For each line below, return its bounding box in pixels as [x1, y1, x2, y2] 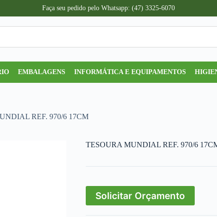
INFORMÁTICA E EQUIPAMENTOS [74, 68, 186, 76]
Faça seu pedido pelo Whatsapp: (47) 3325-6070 [42, 4, 175, 12]
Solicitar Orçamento [95, 190, 185, 202]
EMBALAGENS [18, 68, 66, 76]
